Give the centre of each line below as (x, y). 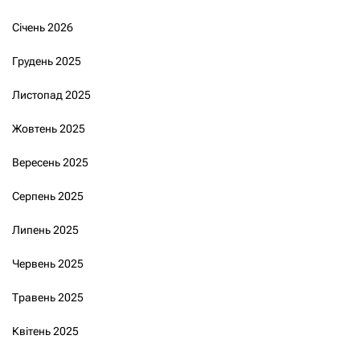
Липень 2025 (45, 229)
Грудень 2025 (47, 61)
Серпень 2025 (48, 196)
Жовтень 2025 (49, 128)
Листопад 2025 (51, 94)
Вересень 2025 (50, 162)
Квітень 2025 (45, 331)
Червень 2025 (48, 263)
